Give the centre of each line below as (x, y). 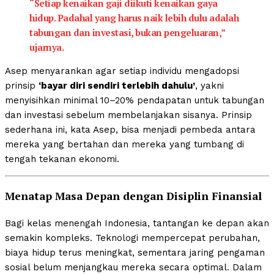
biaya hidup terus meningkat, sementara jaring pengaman (135, 252)
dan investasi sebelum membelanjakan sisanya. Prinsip (128, 115)
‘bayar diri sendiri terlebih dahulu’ (117, 86)
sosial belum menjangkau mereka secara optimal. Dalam (133, 267)
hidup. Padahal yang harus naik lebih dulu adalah (134, 18)
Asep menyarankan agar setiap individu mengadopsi (122, 71)
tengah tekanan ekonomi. (62, 159)
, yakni (209, 86)
